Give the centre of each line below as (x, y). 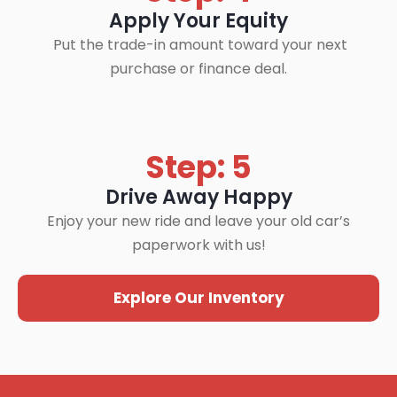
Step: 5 (198, 167)
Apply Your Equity (198, 21)
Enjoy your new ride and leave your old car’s (198, 221)
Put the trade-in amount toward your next (198, 45)
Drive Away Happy (198, 197)
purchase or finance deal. (198, 69)
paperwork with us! (198, 245)
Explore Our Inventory (198, 298)
